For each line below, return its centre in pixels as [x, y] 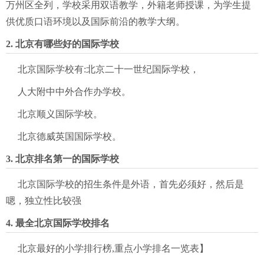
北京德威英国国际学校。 [70, 136]
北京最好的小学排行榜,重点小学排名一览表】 [113, 248]
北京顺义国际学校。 [60, 114]
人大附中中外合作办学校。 [74, 92]
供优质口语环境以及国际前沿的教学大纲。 [95, 22]
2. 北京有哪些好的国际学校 [62, 44]
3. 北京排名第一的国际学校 [62, 159]
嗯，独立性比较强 [44, 201]
